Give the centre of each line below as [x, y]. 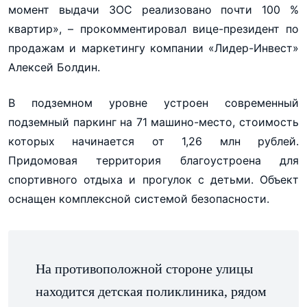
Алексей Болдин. [54, 67]
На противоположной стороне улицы [144, 269]
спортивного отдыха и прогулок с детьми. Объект [153, 180]
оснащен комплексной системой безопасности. [139, 199]
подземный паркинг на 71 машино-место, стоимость [153, 122]
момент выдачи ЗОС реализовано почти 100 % [153, 10]
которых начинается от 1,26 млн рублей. [153, 141]
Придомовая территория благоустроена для [153, 160]
